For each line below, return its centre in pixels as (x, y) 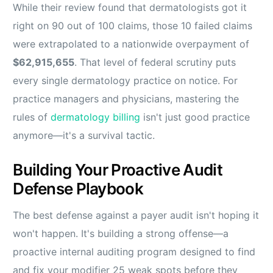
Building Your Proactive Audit (118, 169)
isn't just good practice (195, 117)
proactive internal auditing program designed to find (134, 251)
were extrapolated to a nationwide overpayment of (131, 44)
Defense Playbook (78, 188)
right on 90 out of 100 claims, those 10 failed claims (133, 25)
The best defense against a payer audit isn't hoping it (136, 215)
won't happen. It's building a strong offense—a (121, 233)
